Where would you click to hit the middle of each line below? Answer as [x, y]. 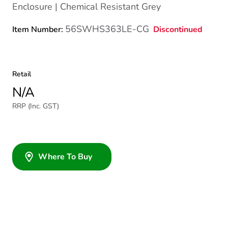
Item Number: [39, 30]
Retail [22, 74]
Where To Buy [65, 157]
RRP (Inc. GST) [36, 106]
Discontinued [178, 29]
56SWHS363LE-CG [107, 29]
